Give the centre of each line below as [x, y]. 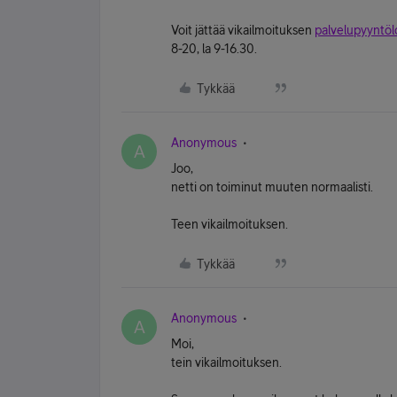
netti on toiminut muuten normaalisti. [272, 187]
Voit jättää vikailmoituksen [243, 30]
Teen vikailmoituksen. [230, 224]
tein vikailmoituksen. [226, 362]
